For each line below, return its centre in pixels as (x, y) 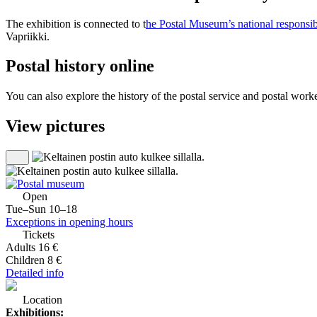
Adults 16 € (32, 248)
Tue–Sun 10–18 (41, 209)
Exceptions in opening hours (69, 222)
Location (41, 300)
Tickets (39, 235)
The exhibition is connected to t (76, 23)
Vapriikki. (28, 36)
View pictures (55, 126)
